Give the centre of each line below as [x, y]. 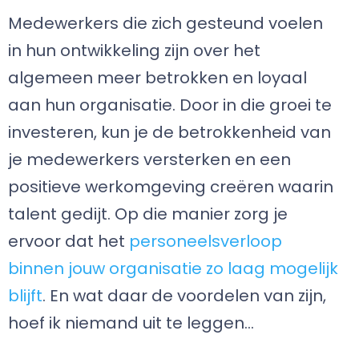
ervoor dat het [69, 241]
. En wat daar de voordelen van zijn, [184, 296]
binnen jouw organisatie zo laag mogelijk [173, 268]
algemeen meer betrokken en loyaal [157, 78]
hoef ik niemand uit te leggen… [131, 323]
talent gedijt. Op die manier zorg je [148, 214]
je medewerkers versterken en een [149, 159]
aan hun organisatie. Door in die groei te [170, 105]
